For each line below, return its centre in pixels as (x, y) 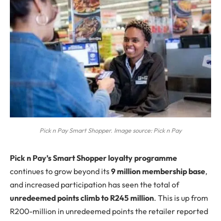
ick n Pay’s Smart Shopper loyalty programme (96, 158)
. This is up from (181, 198)
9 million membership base (158, 171)
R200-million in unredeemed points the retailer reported (109, 211)
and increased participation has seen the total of (94, 185)
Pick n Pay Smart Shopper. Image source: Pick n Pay (110, 130)
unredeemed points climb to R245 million (82, 198)
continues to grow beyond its (60, 171)
